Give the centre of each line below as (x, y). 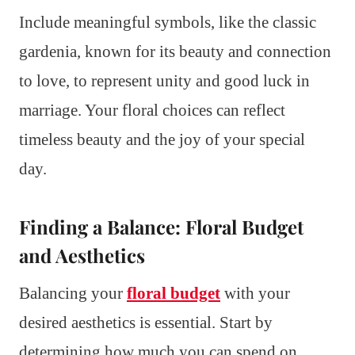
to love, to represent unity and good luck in (164, 80)
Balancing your (73, 293)
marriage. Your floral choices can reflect (152, 110)
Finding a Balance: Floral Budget (161, 226)
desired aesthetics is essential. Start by (146, 322)
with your (255, 293)
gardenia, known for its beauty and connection (175, 51)
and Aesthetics (82, 255)
